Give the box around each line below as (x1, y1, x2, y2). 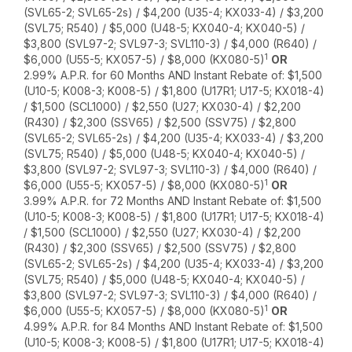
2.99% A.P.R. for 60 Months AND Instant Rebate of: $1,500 (24, 68, 323, 82)
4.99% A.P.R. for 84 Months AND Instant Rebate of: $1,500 (24, 320, 324, 334)
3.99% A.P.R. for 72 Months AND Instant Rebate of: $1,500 (24, 194, 322, 208)
